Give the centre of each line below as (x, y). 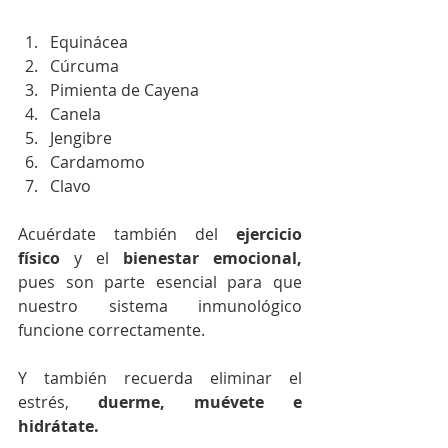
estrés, (58, 402)
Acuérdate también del (127, 234)
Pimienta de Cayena (126, 90)
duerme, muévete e (200, 402)
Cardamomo (99, 162)
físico (39, 258)
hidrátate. (58, 426)
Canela (75, 114)
